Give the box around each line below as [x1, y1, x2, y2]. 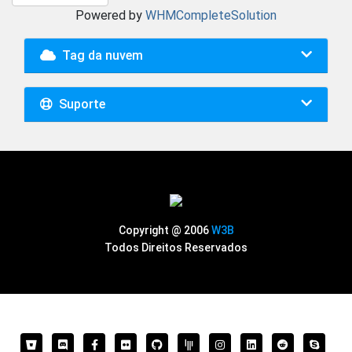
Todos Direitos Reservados [104, 241, 247, 255]
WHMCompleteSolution [145, 8, 277, 24]
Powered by [75, 8, 145, 24]
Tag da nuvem [56, 48, 143, 64]
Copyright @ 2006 [118, 224, 211, 237]
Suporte [53, 97, 105, 112]
